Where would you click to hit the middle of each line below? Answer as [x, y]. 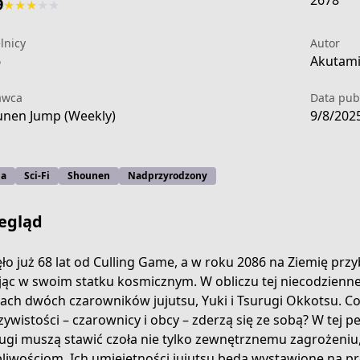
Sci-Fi [37, 176]
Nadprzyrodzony [167, 176]
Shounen [88, 176]
